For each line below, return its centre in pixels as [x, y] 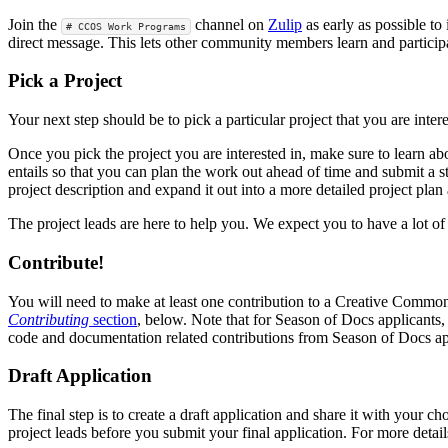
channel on [229, 24]
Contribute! [56, 262]
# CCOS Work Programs [126, 26]
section [113, 319]
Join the [34, 24]
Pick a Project [65, 81]
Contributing [48, 319]
